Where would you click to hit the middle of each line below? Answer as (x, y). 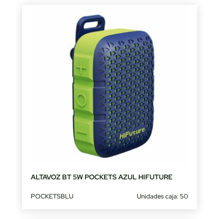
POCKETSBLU (52, 196)
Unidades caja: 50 (163, 196)
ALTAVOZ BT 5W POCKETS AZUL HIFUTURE (101, 177)
